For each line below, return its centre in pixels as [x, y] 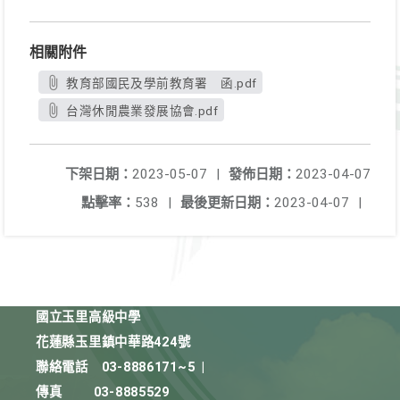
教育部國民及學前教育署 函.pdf [162, 83]
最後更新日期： [227, 203]
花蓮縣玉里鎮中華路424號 [113, 342]
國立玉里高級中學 [88, 317]
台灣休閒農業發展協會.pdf [142, 111]
